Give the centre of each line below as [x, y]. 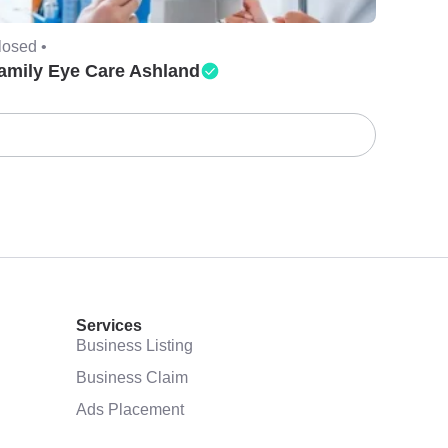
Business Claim [132, 376]
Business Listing [134, 344]
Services [109, 325]
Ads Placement [130, 408]
